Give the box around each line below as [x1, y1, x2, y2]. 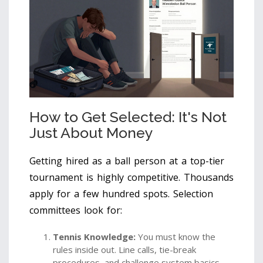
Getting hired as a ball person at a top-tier [29, 154, 224, 167]
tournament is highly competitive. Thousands [29, 170, 234, 184]
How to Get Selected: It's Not [29, 107, 227, 126]
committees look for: [29, 203, 122, 217]
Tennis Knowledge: [53, 230, 136, 242]
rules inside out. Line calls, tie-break [53, 243, 196, 255]
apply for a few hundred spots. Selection [29, 187, 213, 200]
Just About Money [29, 123, 153, 141]
